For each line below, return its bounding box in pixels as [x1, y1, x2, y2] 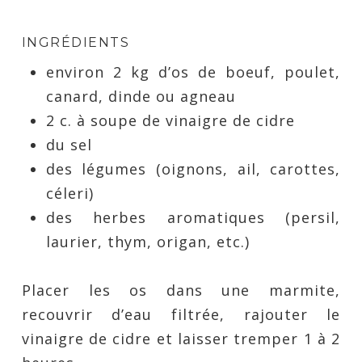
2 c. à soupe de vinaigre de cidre [45, 111, 295, 130]
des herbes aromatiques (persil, [45, 208, 341, 227]
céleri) [45, 183, 94, 203]
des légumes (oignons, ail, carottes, [45, 159, 341, 179]
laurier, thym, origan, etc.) [45, 232, 250, 251]
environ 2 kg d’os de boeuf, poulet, [45, 62, 341, 82]
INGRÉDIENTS [21, 35, 130, 50]
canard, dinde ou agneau [45, 86, 236, 106]
